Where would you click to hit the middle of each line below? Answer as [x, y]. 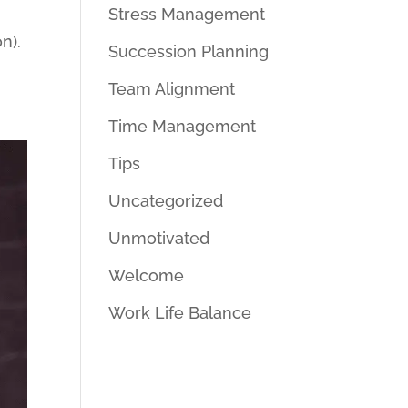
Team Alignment [172, 89]
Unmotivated [159, 238]
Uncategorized [166, 201]
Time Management [183, 126]
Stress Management [187, 14]
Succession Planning [189, 51]
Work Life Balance [180, 313]
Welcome [147, 275]
